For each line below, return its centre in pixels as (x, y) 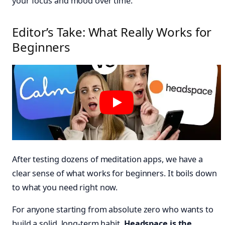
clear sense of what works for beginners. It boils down (115, 174)
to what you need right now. (65, 188)
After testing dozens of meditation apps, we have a (107, 159)
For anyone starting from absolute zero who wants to (113, 210)
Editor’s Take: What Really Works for (112, 32)
